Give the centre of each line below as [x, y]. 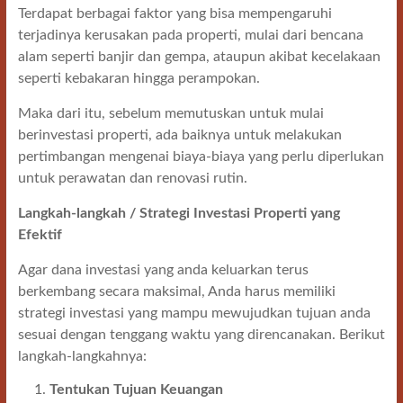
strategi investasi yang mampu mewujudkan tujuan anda [194, 313]
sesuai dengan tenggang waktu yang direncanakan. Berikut [201, 335]
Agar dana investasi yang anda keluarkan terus [163, 270]
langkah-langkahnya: [82, 356]
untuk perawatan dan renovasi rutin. [132, 178]
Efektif [40, 235]
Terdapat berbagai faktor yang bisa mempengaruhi [175, 13]
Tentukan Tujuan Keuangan [136, 390]
